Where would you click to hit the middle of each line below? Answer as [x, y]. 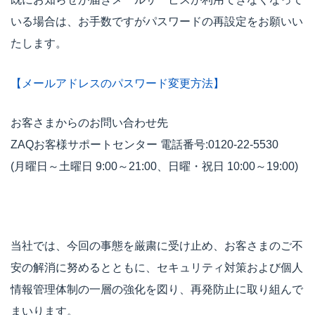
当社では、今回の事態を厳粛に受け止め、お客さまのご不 [157, 246]
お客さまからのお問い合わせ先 [89, 123]
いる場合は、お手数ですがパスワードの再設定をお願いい [157, 22]
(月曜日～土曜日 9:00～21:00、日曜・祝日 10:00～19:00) [154, 167]
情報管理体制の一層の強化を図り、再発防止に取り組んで [157, 290]
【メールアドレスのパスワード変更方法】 [117, 83]
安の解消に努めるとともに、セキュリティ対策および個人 [157, 268]
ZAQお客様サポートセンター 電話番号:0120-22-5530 [144, 145]
